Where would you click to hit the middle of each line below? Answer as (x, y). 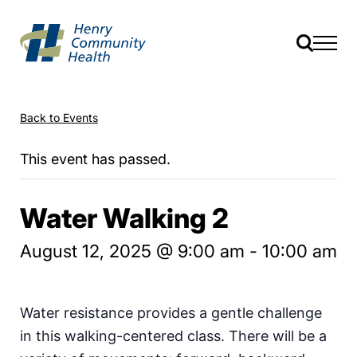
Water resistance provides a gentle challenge (171, 312)
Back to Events (59, 117)
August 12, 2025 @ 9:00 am (132, 251)
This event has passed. (95, 159)
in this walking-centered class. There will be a (173, 335)
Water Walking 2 (124, 218)
